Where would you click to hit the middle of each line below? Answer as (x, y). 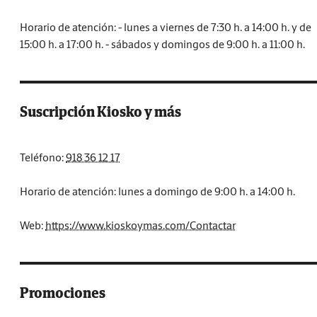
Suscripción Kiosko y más (100, 111)
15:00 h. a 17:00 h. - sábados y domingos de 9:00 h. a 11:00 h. (162, 44)
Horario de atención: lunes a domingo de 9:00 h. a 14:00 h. (157, 191)
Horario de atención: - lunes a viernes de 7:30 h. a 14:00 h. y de (166, 27)
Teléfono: (43, 157)
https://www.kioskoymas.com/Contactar (140, 225)
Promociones (63, 293)
